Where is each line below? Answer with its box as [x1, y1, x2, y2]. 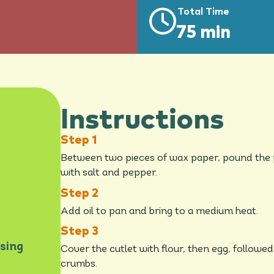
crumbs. [61, 259, 98, 270]
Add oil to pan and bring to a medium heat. [61, 206, 259, 217]
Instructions [61, 106, 224, 135]
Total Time [177, 7, 229, 17]
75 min [176, 24, 231, 42]
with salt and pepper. [61, 168, 158, 179]
